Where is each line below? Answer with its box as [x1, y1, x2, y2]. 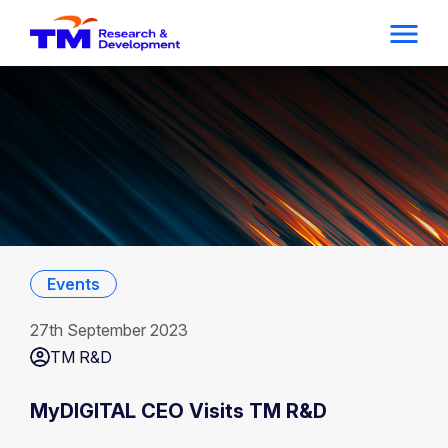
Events [47, 274, 100, 294]
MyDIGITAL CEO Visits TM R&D [30, 399, 327, 423]
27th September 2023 [30, 320, 188, 340]
